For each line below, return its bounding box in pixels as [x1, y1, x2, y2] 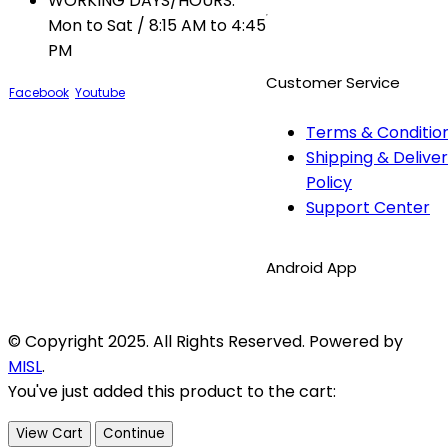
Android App [266, 256, 357, 278]
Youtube [75, 83, 125, 101]
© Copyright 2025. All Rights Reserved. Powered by [8, 329, 403, 353]
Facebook [9, 83, 69, 101]
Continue [103, 423, 165, 443]
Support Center [306, 195, 430, 219]
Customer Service [266, 71, 400, 93]
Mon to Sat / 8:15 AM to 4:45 [48, 13, 266, 37]
